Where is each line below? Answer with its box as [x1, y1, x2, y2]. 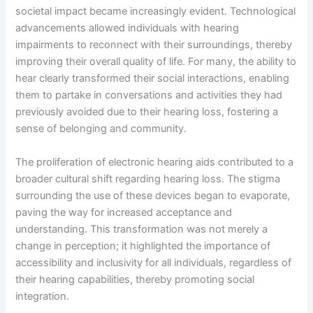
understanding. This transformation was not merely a [15, 222, 268, 235]
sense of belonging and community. [15, 122, 187, 136]
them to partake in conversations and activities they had [15, 89, 283, 102]
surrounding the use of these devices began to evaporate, [15, 189, 291, 202]
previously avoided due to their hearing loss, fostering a [15, 105, 279, 119]
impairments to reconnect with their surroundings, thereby [15, 38, 293, 52]
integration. [15, 289, 70, 303]
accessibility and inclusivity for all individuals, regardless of [15, 256, 292, 269]
